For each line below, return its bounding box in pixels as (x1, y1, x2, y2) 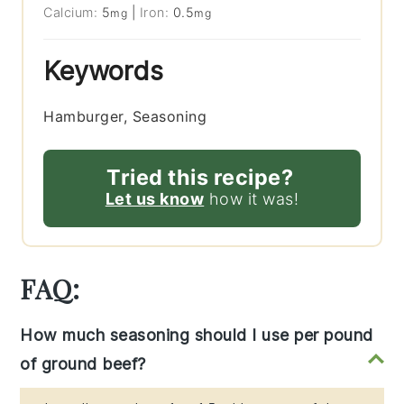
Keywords (43, 55, 164, 87)
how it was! (204, 189, 299, 209)
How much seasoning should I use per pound (20, 326, 373, 345)
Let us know (105, 189, 205, 209)
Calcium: (43, 5, 102, 21)
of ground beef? (20, 354, 146, 374)
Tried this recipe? (106, 164, 293, 191)
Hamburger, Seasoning (43, 107, 207, 126)
